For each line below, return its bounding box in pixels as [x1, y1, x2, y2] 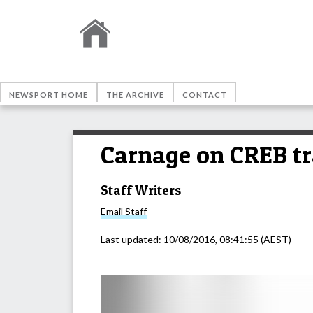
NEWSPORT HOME [9, 90, 88, 99]
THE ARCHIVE [106, 90, 164, 99]
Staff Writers [101, 182, 181, 198]
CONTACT [182, 90, 227, 99]
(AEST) [259, 233, 291, 246]
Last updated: [101, 233, 163, 246]
